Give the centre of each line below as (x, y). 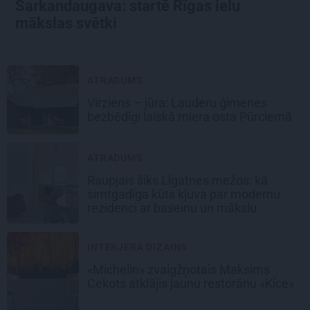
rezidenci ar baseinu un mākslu (173, 208)
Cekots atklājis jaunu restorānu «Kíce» (191, 283)
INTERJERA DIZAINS (138, 247)
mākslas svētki (68, 23)
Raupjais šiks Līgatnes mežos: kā (177, 180)
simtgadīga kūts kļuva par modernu (184, 194)
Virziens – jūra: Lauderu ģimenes (177, 102)
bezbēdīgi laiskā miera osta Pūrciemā (191, 116)
